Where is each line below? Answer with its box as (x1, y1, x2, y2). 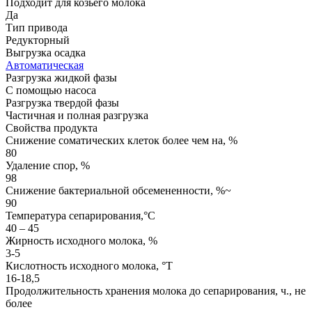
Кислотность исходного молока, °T (6, 259, 173, 272)
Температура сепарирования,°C (6, 209, 155, 221)
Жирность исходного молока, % (6, 234, 157, 247)
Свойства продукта (6, 121, 97, 134)
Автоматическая (6, 58, 84, 71)
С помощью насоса (6, 84, 96, 96)
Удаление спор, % (6, 159, 90, 171)
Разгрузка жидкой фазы (6, 71, 117, 84)
